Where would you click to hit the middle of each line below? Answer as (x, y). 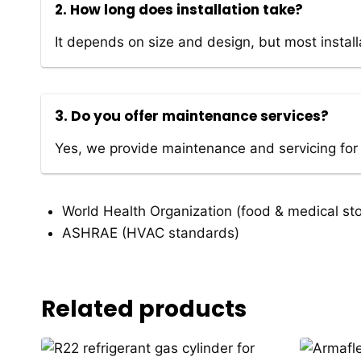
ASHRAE (89, 233)
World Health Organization (147, 212)
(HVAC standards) (178, 233)
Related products (144, 309)
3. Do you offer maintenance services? (192, 116)
